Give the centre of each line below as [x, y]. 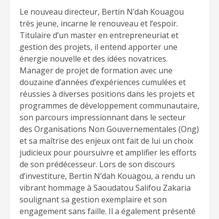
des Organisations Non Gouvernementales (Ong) [109, 129]
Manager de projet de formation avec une [96, 70]
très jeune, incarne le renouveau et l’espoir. [99, 23]
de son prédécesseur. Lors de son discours [97, 164]
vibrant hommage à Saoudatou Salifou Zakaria [105, 187]
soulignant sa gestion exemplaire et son [93, 199]
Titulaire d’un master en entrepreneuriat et [99, 35]
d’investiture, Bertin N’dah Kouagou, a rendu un [107, 176]
